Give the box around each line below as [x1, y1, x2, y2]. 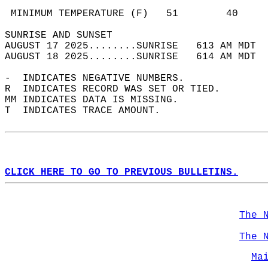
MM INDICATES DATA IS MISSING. [5, 95, 190, 105]
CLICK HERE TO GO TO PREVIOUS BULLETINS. [5, 167, 238, 178]
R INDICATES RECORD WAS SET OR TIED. [5, 84, 232, 95]
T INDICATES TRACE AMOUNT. [5, 105, 172, 116]
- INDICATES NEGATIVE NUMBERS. [5, 73, 196, 84]
